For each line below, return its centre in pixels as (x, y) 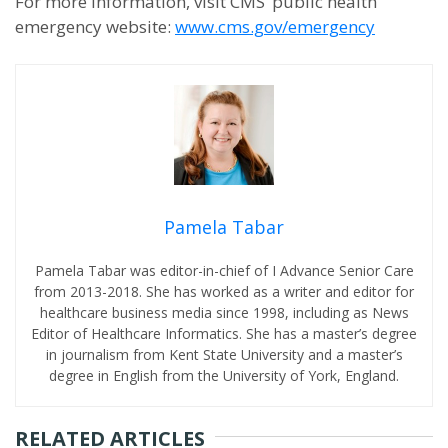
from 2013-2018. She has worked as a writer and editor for (224, 291)
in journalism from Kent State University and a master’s (224, 354)
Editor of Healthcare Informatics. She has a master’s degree (224, 333)
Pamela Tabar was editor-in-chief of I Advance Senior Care (224, 270)
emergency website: (95, 26)
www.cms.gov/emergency (275, 26)
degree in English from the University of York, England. (224, 375)
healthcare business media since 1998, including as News (224, 312)
